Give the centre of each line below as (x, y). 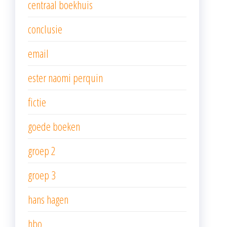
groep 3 (42, 175)
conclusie (45, 29)
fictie (37, 102)
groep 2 (42, 150)
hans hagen (48, 199)
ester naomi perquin (65, 77)
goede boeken (54, 126)
